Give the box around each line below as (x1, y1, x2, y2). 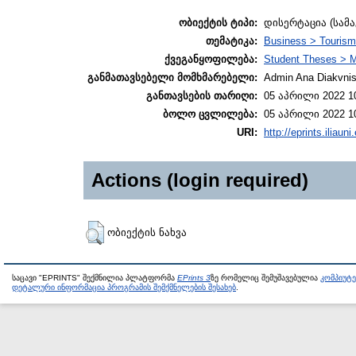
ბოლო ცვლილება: (163, 108, 257, 121)
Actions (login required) (91, 169, 308, 192)
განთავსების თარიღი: (146, 90, 257, 103)
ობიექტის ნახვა (107, 226, 187, 239)
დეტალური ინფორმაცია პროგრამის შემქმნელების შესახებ (12, 283, 236, 292)
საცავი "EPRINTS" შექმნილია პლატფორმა (12, 273, 177, 283)
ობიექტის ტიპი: (179, 17, 257, 29)
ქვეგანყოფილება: (164, 53, 257, 66)
